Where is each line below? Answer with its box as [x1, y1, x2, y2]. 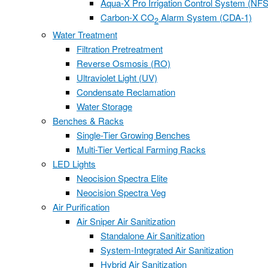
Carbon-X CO [100, 11, 154, 23]
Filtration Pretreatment [77, 42, 163, 55]
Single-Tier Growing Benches [77, 129, 190, 141]
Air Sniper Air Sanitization [77, 215, 175, 227]
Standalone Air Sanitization [100, 229, 205, 242]
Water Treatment [53, 28, 117, 41]
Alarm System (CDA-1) [159, 11, 252, 23]
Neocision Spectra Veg [77, 186, 166, 199]
